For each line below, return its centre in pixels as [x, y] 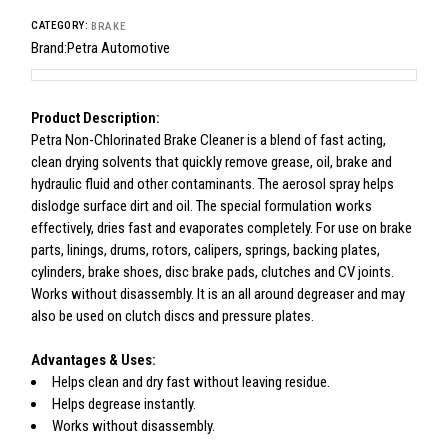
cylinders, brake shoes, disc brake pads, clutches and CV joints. [213, 272]
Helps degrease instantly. [124, 404]
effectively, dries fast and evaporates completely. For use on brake [222, 228]
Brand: [49, 48]
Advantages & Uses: [94, 360]
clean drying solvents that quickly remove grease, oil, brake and [212, 162]
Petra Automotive [119, 48]
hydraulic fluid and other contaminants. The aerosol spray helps [213, 184]
